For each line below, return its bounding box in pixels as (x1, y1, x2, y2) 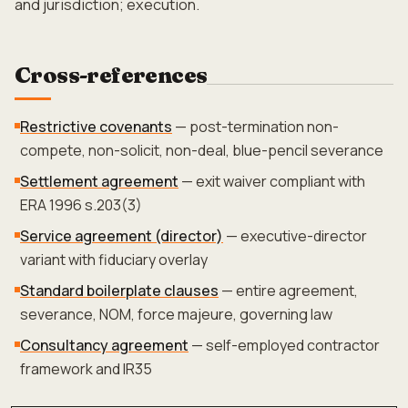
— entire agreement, (219, 280, 358, 301)
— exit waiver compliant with (178, 171, 365, 191)
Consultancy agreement (20, 335, 189, 355)
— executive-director (223, 226, 367, 246)
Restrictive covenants (20, 117, 172, 137)
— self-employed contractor (189, 335, 380, 355)
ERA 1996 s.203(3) (20, 195, 142, 215)
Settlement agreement (20, 171, 178, 191)
